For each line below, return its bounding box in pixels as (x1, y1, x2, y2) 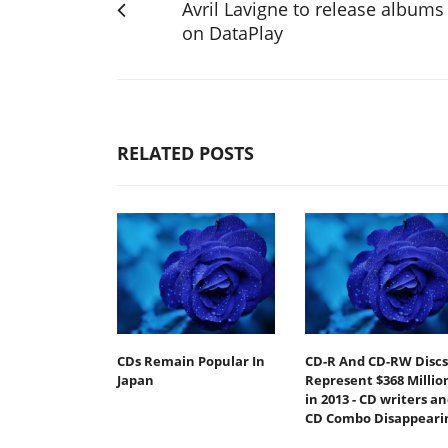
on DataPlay (182, 20, 283, 45)
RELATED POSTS (117, 140, 254, 165)
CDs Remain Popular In (117, 352, 265, 371)
